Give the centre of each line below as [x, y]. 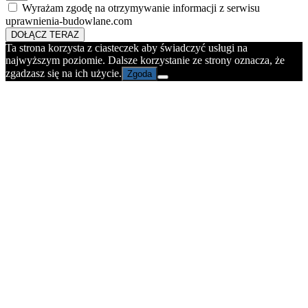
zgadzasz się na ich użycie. [64, 73]
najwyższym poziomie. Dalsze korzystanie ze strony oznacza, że [145, 60]
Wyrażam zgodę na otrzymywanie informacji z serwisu [141, 8]
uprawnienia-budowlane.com [69, 21]
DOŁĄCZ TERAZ [45, 34]
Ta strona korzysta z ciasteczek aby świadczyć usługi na [126, 47]
